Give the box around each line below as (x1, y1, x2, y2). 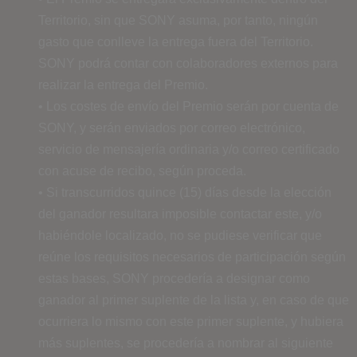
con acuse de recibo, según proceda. (38, 163, 246, 178)
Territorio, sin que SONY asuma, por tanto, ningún (38, 13, 318, 27)
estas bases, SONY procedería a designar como (38, 271, 310, 285)
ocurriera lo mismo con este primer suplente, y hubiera (38, 314, 343, 328)
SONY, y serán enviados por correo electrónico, (38, 120, 305, 135)
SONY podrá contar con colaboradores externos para (38, 56, 338, 70)
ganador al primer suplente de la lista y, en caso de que (38, 292, 349, 307)
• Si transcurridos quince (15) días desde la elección (38, 185, 331, 199)
